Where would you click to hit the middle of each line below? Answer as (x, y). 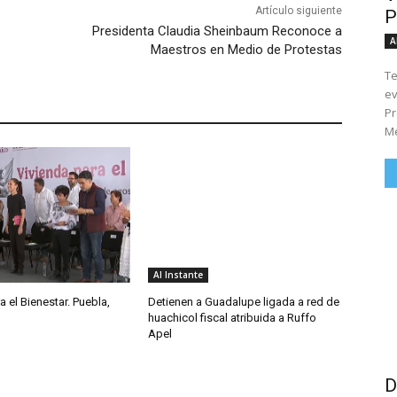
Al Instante (179, 275)
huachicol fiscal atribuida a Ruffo (233, 318)
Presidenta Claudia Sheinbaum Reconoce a (217, 31)
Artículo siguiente (298, 11)
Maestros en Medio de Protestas (246, 50)
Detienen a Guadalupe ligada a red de (244, 302)
